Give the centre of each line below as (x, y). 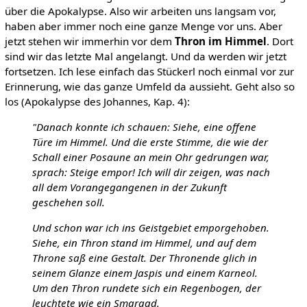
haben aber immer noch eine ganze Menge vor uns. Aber (143, 26)
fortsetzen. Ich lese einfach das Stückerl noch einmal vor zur (149, 71)
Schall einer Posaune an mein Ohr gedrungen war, (150, 157)
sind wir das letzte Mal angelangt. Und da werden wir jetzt (145, 56)
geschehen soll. (68, 202)
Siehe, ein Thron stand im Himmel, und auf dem (144, 243)
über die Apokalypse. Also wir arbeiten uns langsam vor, (140, 11)
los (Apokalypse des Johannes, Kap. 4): (97, 101)
